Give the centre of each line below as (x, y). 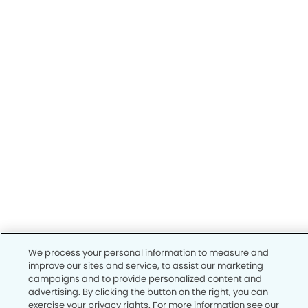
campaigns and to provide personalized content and (145, 279)
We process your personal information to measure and (149, 253)
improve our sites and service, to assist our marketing (146, 266)
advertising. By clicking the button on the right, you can (148, 292)
